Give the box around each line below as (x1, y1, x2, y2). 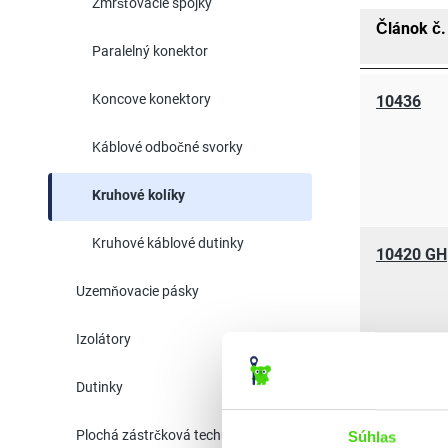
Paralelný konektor (92, 43, 208, 59)
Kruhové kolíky (92, 187, 185, 203)
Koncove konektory (92, 91, 211, 107)
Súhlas (347, 428, 397, 446)
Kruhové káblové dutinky (92, 235, 244, 251)
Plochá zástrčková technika (76, 427, 247, 443)
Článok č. (376, 19, 446, 38)
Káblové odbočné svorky (92, 139, 243, 155)
